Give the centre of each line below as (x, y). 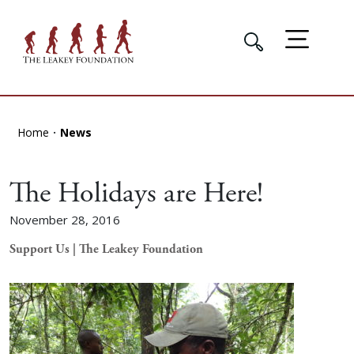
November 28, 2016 (65, 220)
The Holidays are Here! (136, 194)
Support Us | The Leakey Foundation (106, 250)
